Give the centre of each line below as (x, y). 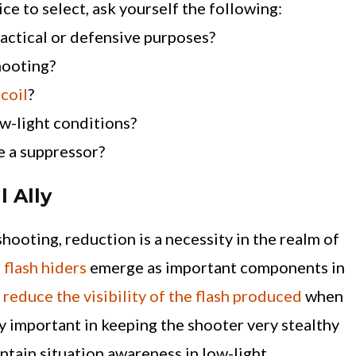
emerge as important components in (216, 267)
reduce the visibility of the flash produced (153, 296)
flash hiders (45, 267)
